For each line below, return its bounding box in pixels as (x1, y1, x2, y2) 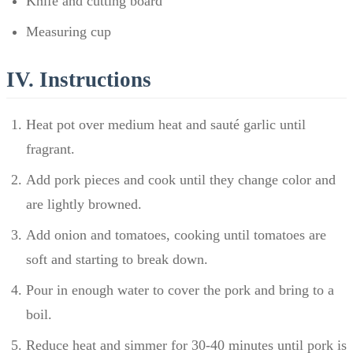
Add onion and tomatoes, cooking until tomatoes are (26, 226, 326, 243)
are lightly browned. (26, 195, 142, 212)
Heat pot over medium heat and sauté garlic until (26, 116, 306, 132)
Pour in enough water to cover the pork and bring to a (26, 281, 334, 298)
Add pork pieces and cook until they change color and (26, 171, 336, 188)
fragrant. (26, 140, 75, 157)
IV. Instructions (6, 67, 151, 91)
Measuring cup (26, 23, 111, 39)
